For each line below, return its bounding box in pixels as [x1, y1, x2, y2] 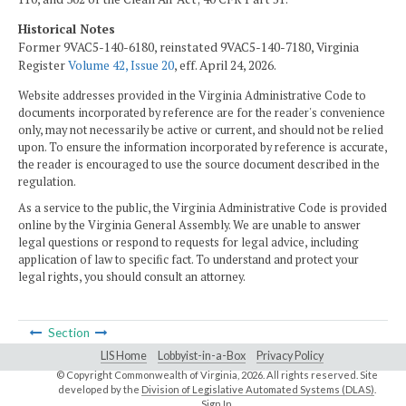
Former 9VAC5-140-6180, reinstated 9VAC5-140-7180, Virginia [18, 39, 359, 56]
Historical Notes [18, 21, 115, 38]
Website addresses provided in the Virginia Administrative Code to [18, 87, 366, 103]
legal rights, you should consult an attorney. [18, 269, 246, 285]
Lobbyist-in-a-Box [158, 349, 246, 363]
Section [44, 325, 92, 341]
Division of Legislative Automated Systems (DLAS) [140, 383, 374, 396]
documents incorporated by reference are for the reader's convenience [18, 104, 385, 121]
